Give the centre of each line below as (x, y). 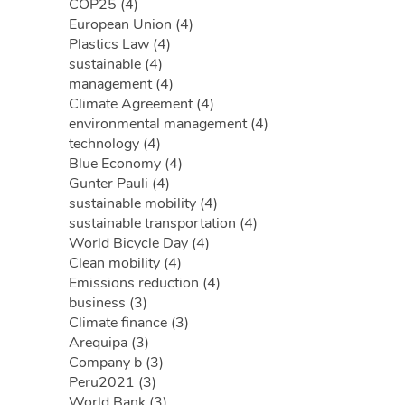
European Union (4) (131, 24)
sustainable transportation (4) (163, 223)
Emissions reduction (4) (145, 283)
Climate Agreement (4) (141, 104)
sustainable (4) (116, 64)
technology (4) (115, 144)
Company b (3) (116, 363)
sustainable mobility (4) (143, 203)
